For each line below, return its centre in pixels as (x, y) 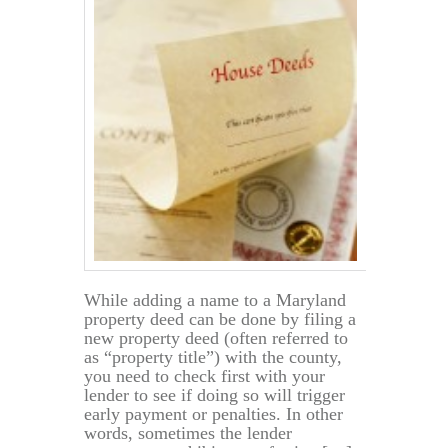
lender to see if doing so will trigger (214, 394)
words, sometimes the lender (188, 432)
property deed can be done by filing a (220, 318)
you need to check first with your (204, 375)
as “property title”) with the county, (213, 356)
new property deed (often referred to (216, 337)
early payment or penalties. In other (213, 413)
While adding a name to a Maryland (215, 299)
